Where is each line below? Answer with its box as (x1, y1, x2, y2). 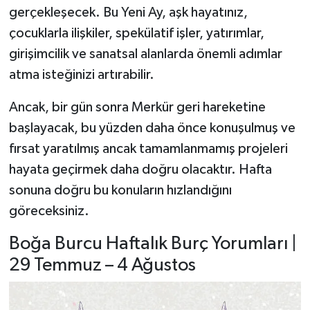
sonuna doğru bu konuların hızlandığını (8, 183, 232, 197)
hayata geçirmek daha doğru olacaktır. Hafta (8, 162, 272, 176)
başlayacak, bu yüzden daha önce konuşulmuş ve (8, 120, 295, 135)
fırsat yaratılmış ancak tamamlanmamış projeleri (8, 141, 288, 156)
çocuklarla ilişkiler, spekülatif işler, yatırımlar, (8, 26, 264, 40)
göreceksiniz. (8, 203, 89, 218)
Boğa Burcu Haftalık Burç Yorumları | (8, 234, 297, 253)
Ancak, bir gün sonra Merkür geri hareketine (8, 100, 266, 114)
